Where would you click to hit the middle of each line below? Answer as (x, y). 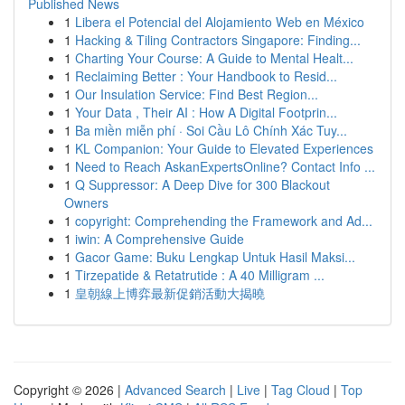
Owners (86, 202)
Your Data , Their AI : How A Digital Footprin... (206, 112)
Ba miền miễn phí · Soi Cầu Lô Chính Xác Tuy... (211, 130)
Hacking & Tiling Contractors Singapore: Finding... (218, 40)
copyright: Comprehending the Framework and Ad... (224, 221)
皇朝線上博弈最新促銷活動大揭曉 (170, 293)
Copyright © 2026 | (69, 390)
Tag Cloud (301, 390)
